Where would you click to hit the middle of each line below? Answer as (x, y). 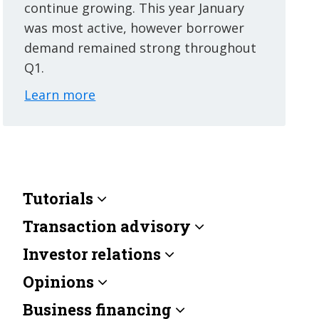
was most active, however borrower (135, 28)
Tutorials (58, 198)
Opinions (59, 282)
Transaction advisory (107, 226)
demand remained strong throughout (141, 48)
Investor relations (92, 254)
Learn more (60, 95)
